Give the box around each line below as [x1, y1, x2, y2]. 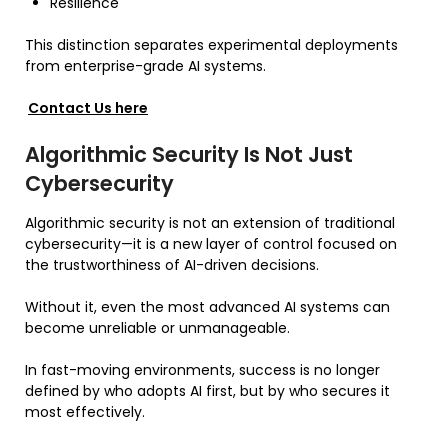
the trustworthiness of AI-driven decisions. [25, 254, 319, 275]
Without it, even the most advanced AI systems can [25, 296, 390, 317]
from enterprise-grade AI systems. [25, 55, 266, 76]
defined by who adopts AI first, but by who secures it [25, 380, 390, 401]
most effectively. [25, 401, 145, 422]
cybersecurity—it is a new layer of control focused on [25, 233, 397, 254]
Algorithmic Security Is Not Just [25, 139, 353, 169]
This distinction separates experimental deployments [25, 34, 398, 55]
